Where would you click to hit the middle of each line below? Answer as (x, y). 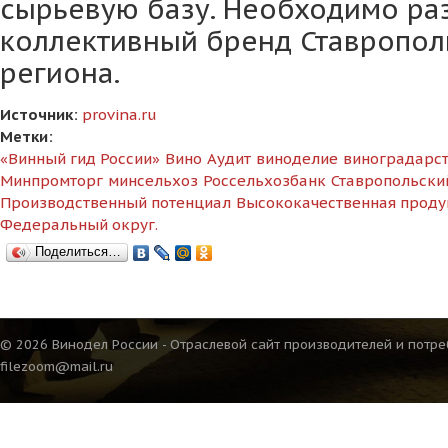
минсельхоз (153, 180)
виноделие (297, 158)
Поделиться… (78, 251)
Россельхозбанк (264, 180)
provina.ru (119, 114)
